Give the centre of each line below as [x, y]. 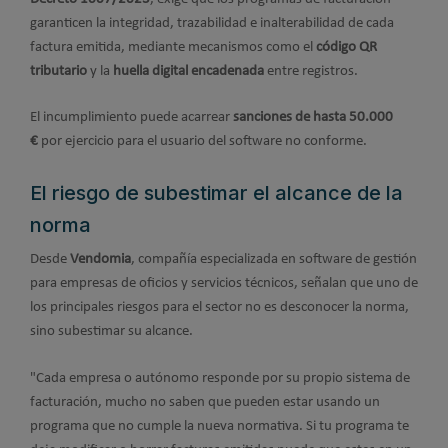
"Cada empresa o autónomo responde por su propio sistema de [220, 378]
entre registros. [311, 71]
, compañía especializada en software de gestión [274, 260]
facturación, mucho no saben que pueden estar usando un [205, 402]
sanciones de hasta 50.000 [313, 118]
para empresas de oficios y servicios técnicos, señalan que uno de [224, 284]
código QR [346, 47]
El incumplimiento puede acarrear [131, 118]
